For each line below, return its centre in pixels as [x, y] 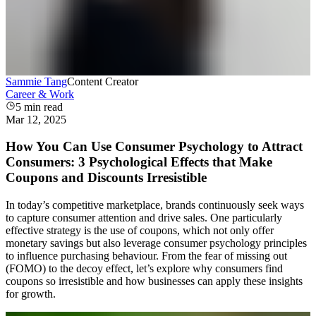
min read [42, 107]
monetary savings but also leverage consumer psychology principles [156, 243]
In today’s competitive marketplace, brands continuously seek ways [155, 205]
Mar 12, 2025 [36, 119]
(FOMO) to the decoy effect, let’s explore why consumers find [144, 269]
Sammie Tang [36, 81]
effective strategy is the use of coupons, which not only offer [140, 231]
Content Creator [103, 81]
